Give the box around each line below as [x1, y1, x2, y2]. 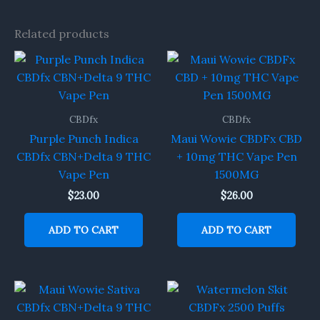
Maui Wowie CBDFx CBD [171, 131, 302, 146]
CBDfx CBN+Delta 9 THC [16, 149, 151, 164]
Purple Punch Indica [29, 131, 139, 146]
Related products [14, 26, 109, 41]
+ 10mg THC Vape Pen [176, 149, 297, 164]
